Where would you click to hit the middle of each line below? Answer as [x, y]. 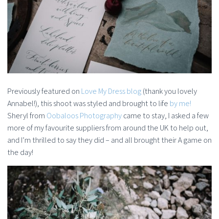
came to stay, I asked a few [165, 116]
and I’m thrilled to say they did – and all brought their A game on [109, 140]
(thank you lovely [169, 91]
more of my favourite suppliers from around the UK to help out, [108, 128]
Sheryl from [27, 116]
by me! [180, 104]
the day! [20, 153]
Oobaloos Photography [84, 116]
